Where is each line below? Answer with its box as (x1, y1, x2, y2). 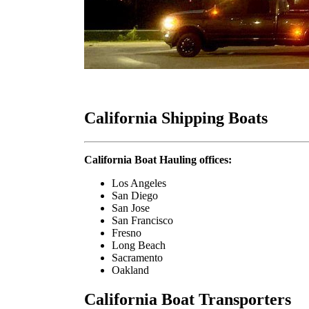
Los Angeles (112, 177, 166, 190)
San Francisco (112, 215, 173, 227)
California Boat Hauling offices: (84, 154, 232, 166)
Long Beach (112, 239, 166, 252)
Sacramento (112, 252, 163, 264)
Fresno (112, 227, 141, 239)
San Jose (112, 202, 150, 215)
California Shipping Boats (84, 109, 268, 128)
